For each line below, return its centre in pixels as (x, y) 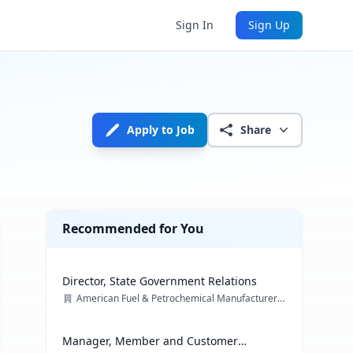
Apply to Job (161, 130)
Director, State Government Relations (160, 281)
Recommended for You (134, 229)
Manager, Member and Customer (150, 341)
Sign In (195, 25)
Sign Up (269, 25)
